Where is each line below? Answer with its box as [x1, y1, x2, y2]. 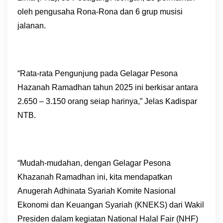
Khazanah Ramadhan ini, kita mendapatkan [17, 173, 172, 181]
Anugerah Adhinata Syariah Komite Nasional [17, 187, 176, 195]
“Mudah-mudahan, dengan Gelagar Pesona [17, 159, 171, 167]
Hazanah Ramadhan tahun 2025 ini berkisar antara [17, 83, 198, 92]
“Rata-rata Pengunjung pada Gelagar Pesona [17, 69, 178, 78]
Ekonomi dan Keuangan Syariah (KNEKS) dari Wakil [17, 201, 204, 209]
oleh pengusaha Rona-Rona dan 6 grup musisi [17, 7, 183, 16]
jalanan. [17, 21, 46, 30]
